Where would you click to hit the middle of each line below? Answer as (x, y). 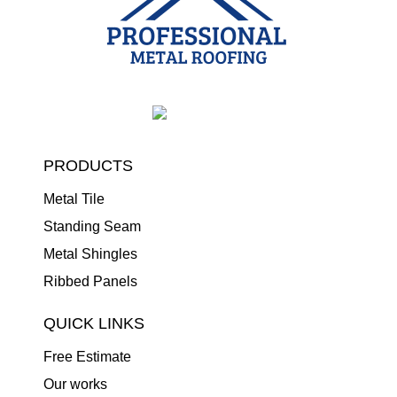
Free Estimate (87, 357)
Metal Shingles (90, 254)
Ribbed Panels (90, 281)
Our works (75, 384)
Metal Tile (74, 199)
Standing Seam (92, 226)
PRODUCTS (88, 166)
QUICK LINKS (94, 323)
